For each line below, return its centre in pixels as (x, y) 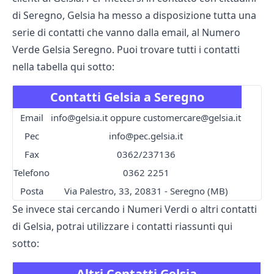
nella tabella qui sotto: (63, 66)
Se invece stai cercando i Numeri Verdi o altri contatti (135, 209)
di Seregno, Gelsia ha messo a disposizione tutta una (134, 15)
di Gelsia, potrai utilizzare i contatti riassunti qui (122, 226)
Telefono (31, 172)
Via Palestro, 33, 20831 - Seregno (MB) (146, 191)
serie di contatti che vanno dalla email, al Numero (126, 32)
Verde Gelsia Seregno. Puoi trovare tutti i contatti (126, 49)
